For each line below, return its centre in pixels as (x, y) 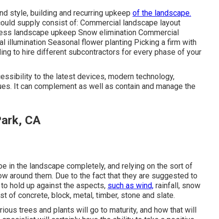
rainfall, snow (177, 185)
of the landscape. (162, 13)
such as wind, (131, 185)
